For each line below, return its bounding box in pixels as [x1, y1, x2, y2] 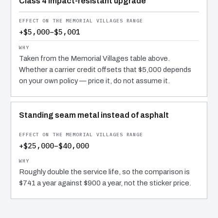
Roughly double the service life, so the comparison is [19, 167, 190, 176]
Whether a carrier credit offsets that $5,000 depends [19, 65, 191, 73]
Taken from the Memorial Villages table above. [19, 54, 170, 62]
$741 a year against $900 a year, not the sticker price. [19, 179, 191, 187]
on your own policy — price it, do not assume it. [19, 76, 170, 85]
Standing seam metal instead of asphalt [19, 110, 169, 119]
